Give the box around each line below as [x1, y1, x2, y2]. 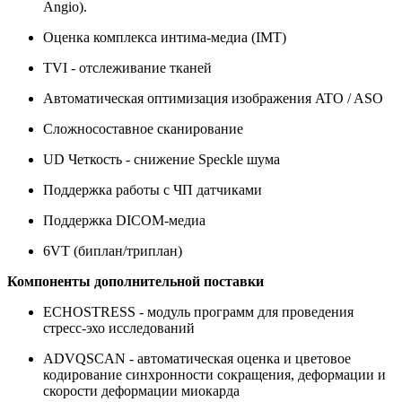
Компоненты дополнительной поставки [7, 273, 264, 289]
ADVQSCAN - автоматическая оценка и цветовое [43, 350, 351, 366]
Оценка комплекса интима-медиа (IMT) [43, 29, 286, 45]
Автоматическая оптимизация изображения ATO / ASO [43, 90, 383, 106]
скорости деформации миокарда [43, 382, 240, 398]
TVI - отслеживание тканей [43, 59, 212, 75]
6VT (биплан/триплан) [43, 242, 182, 258]
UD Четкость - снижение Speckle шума [43, 151, 280, 167]
